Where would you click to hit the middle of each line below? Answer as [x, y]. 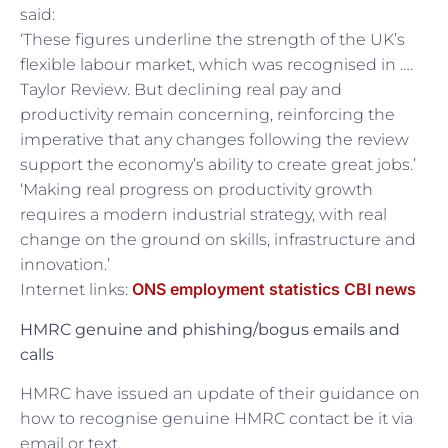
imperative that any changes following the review [214, 140]
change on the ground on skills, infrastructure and [218, 240]
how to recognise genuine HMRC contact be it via [216, 418]
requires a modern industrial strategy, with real [203, 215]
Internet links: [76, 290]
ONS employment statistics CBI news [274, 289]
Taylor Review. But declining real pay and [181, 90]
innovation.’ [65, 265]
